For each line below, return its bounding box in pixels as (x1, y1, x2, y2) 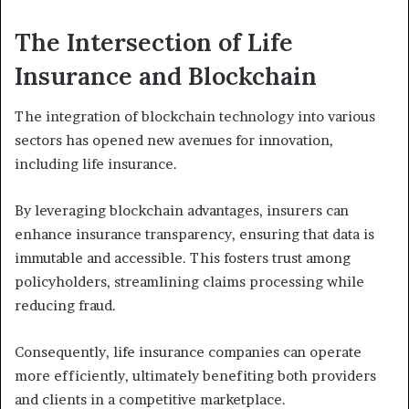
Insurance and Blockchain (15, 59, 317, 91)
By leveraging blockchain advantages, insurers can (15, 202, 349, 220)
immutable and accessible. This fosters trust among (15, 249, 351, 267)
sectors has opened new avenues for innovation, (15, 131, 333, 150)
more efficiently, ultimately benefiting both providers (15, 367, 376, 385)
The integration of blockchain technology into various (15, 108, 375, 126)
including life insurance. (15, 155, 177, 173)
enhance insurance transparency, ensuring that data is (15, 225, 374, 244)
